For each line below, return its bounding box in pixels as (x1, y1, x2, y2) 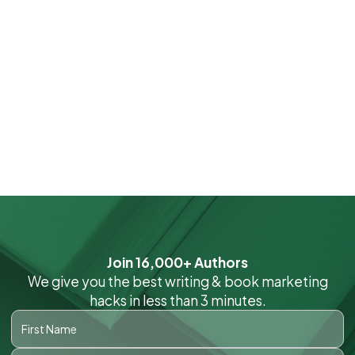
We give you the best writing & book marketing (27, 272, 328, 290)
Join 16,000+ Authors (107, 253, 248, 271)
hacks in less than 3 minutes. (89, 291, 266, 309)
